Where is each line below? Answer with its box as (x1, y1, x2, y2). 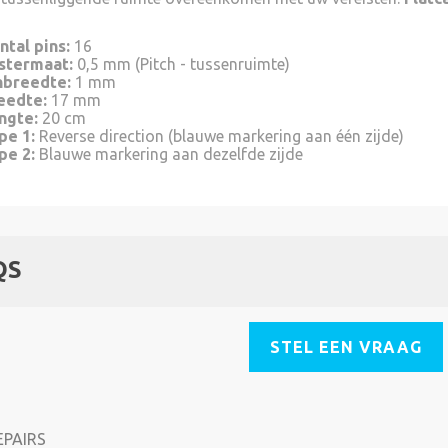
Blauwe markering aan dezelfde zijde (39, 145, 303, 163)
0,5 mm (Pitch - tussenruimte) (73, 55, 290, 73)
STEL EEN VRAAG (270, 338, 422, 356)
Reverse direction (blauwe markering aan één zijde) (35, 127, 404, 145)
